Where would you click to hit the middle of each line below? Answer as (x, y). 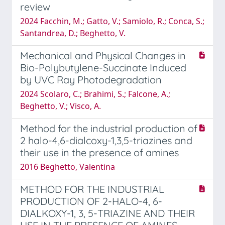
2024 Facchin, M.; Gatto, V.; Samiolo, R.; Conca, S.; (112, 21)
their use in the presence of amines (99, 152)
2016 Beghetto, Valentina (68, 166)
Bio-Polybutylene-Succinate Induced (103, 67)
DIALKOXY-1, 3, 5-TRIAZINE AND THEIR (107, 213)
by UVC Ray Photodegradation (91, 79)
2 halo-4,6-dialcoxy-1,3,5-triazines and (106, 140)
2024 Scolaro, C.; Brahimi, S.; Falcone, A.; (95, 94)
